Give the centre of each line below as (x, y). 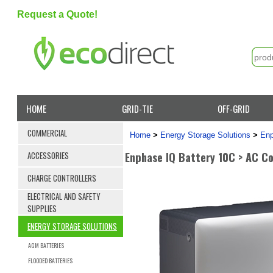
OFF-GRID (234, 108)
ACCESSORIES (48, 155)
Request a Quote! (57, 14)
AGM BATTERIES (46, 245)
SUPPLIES (42, 208)
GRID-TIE (138, 108)
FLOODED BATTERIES (50, 260)
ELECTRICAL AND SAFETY (64, 196)
